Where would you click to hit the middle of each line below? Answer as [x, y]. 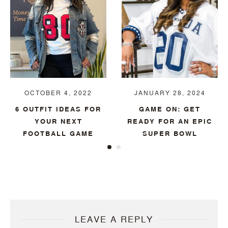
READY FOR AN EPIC [170, 121]
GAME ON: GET [170, 109]
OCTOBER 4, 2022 [58, 93]
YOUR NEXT [58, 121]
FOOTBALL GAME [58, 133]
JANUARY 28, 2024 [170, 93]
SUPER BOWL [170, 133]
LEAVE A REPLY [114, 219]
